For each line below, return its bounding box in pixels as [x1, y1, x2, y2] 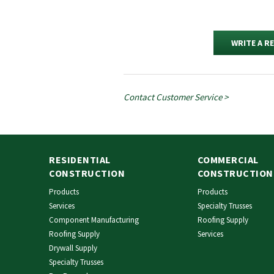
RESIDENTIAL [49, 153, 111, 166]
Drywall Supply [49, 242, 97, 253]
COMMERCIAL [197, 153, 259, 166]
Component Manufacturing [49, 214, 139, 225]
